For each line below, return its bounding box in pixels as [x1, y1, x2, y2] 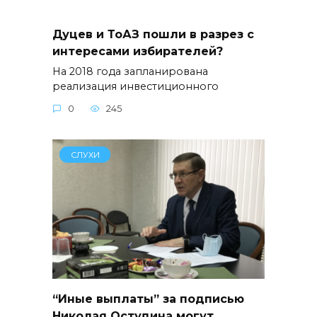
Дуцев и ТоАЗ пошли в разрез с [52, 27, 254, 41]
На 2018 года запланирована [52, 64, 208, 78]
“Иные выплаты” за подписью [52, 292, 244, 306]
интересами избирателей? [52, 44, 223, 58]
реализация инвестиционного [52, 79, 219, 93]
